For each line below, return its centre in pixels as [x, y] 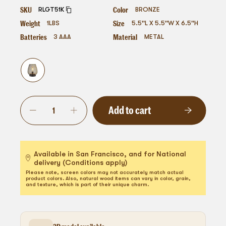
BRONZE [147, 9]
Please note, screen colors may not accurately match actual [105, 172]
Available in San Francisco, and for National [110, 154]
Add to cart [129, 109]
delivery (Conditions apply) [81, 162]
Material [125, 37]
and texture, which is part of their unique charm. [88, 184]
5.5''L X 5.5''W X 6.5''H [165, 23]
